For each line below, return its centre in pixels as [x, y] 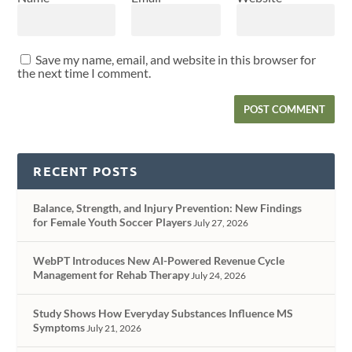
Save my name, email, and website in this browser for [176, 60]
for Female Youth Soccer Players [113, 222]
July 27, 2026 [221, 223]
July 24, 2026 [219, 276]
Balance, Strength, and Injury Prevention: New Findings [168, 208]
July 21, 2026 [114, 328]
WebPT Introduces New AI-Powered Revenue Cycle [159, 261]
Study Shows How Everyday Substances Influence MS [163, 313]
